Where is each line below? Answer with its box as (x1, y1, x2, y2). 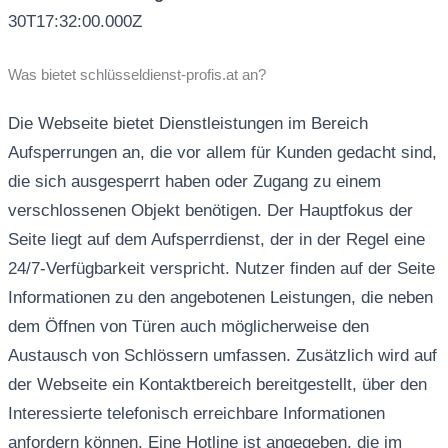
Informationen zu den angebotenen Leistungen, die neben (7, 288, 433, 308)
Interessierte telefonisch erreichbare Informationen (7, 404, 385, 424)
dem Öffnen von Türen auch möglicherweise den (7, 317, 369, 337)
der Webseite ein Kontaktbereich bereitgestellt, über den (7, 375, 427, 395)
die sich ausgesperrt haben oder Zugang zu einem (7, 172, 381, 192)
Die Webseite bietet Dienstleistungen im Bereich (7, 114, 368, 134)
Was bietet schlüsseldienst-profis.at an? (7, 67, 266, 84)
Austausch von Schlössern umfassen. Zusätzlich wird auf (7, 346, 437, 366)
